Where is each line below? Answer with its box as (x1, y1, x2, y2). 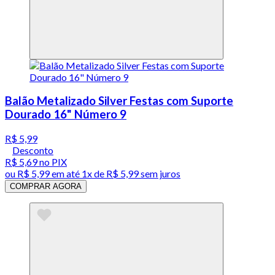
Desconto (12, 144, 53, 157)
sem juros (139, 168, 180, 180)
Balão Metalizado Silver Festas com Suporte (5, 94, 233, 108)
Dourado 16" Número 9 (5, 107, 126, 122)
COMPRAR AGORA (10, 182, 82, 192)
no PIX (37, 156, 67, 168)
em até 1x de (50, 168, 104, 180)
